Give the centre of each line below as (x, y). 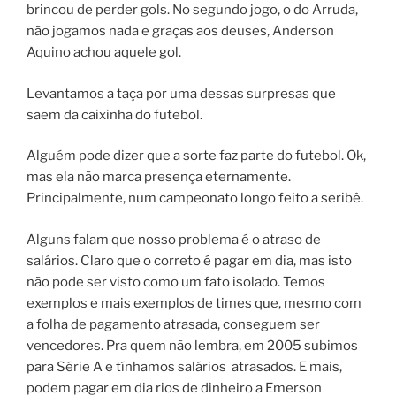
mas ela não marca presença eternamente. (159, 177)
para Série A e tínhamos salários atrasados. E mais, (184, 366)
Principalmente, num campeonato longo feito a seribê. (195, 198)
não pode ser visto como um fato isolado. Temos (176, 282)
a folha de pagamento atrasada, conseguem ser (173, 324)
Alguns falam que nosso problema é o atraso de (174, 239)
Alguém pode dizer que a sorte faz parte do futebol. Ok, (196, 156)
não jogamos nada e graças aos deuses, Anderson (180, 31)
